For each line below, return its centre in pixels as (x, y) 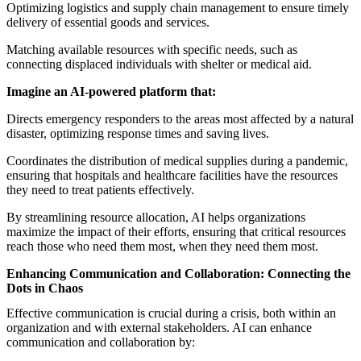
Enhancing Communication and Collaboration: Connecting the (178, 273)
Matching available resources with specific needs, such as (152, 49)
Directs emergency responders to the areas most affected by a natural (180, 118)
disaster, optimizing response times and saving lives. (138, 133)
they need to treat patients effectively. (100, 189)
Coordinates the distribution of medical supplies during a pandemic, (177, 160)
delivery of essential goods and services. (108, 22)
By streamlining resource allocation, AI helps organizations (156, 217)
